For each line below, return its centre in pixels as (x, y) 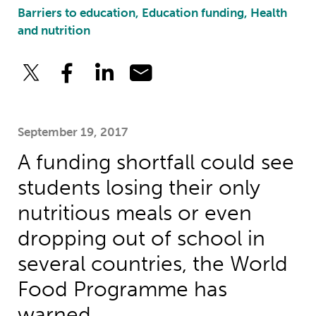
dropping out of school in (141, 238)
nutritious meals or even (134, 213)
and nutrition (54, 31)
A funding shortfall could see (156, 162)
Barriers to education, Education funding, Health (152, 13)
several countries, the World (152, 264)
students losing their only (139, 188)
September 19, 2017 (72, 132)
